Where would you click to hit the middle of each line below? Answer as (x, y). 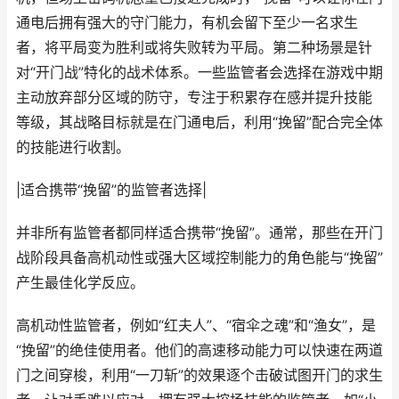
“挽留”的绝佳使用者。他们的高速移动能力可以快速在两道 (199, 350)
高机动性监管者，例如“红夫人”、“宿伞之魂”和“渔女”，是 (196, 326)
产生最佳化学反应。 (80, 283)
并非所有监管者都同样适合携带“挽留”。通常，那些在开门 (199, 233)
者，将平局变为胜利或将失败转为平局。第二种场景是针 (194, 48)
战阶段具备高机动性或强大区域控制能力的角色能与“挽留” (199, 258)
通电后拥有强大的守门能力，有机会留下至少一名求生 (187, 23)
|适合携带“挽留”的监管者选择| (111, 190)
